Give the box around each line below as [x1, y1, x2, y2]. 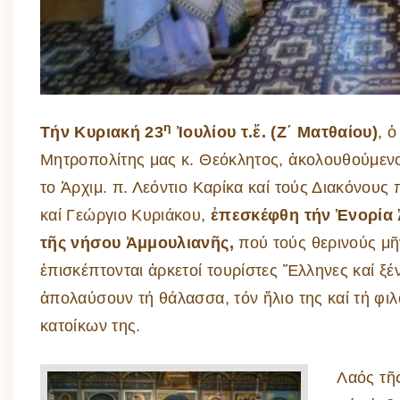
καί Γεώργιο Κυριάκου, [40, 206, 211, 225]
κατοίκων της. [40, 317, 141, 336]
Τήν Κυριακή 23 [40, 123, 164, 142]
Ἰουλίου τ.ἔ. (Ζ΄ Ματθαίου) [171, 123, 379, 142]
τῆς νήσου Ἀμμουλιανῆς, [40, 234, 234, 253]
